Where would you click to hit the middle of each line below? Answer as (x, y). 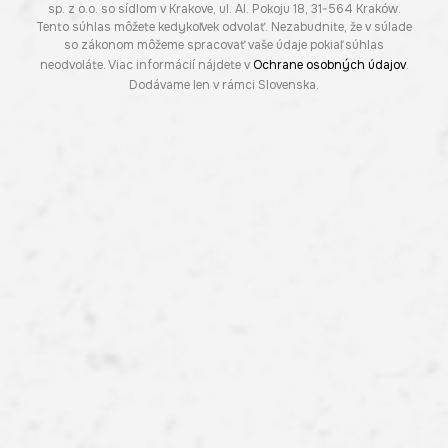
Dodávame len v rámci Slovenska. (224, 85)
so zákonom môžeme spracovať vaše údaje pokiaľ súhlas (224, 45)
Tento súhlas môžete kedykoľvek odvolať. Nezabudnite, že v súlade (224, 27)
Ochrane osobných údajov (329, 65)
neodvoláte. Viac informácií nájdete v (146, 65)
